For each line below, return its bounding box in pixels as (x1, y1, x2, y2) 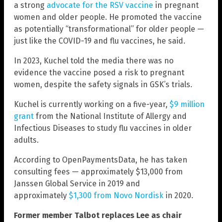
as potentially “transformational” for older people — (14, 24, 204, 34)
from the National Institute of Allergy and (34, 111, 187, 121)
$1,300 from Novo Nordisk (69, 190, 164, 200)
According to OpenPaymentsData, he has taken (14, 155, 187, 165)
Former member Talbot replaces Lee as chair (14, 210, 182, 220)
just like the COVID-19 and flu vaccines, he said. (14, 36, 185, 46)
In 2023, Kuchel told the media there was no (14, 55, 173, 65)
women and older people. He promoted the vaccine (14, 12, 202, 22)
